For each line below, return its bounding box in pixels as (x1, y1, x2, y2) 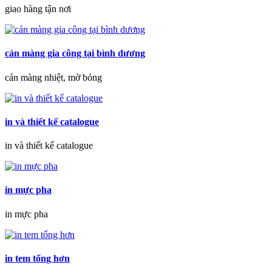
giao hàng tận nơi (5, 4, 71, 14)
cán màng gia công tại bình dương (5, 48, 145, 59)
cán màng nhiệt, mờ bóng (5, 72, 102, 83)
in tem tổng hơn (5, 253, 70, 263)
